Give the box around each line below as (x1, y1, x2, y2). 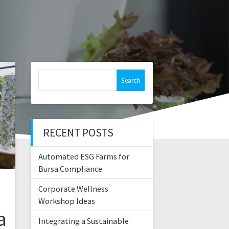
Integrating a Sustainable (38, 216, 129, 226)
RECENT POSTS (42, 126, 113, 140)
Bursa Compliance (38, 164, 102, 174)
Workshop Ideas (38, 196, 95, 207)
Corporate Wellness (38, 184, 108, 194)
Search (37, 69, 64, 81)
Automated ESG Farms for (38, 151, 129, 162)
